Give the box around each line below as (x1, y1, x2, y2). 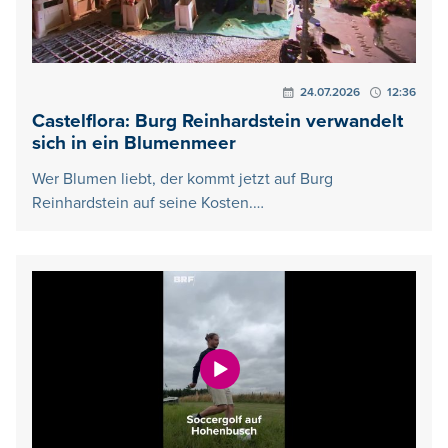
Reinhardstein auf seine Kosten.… (32, 193, 264, 214)
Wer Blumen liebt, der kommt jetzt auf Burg (32, 169, 333, 190)
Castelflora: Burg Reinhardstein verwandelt (32, 110, 403, 134)
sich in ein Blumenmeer (32, 132, 236, 156)
